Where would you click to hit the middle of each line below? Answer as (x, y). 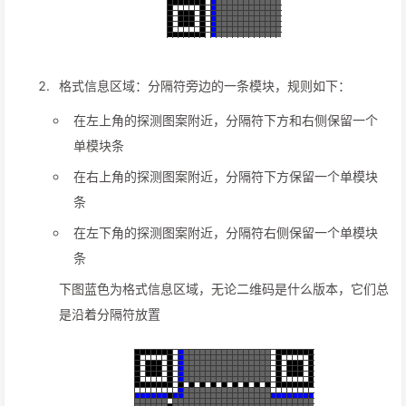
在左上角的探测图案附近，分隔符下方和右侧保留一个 (226, 121)
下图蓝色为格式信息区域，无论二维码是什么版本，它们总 (224, 289)
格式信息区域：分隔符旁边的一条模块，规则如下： (205, 86)
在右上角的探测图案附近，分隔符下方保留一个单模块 (226, 177)
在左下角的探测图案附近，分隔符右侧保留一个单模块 (226, 233)
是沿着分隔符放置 (110, 314)
